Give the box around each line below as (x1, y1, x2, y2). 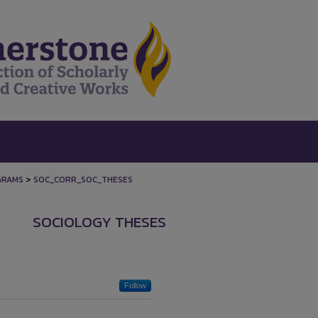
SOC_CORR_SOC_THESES (33, 173, 133, 186)
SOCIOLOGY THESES (33, 211, 166, 233)
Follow (124, 281, 146, 290)
